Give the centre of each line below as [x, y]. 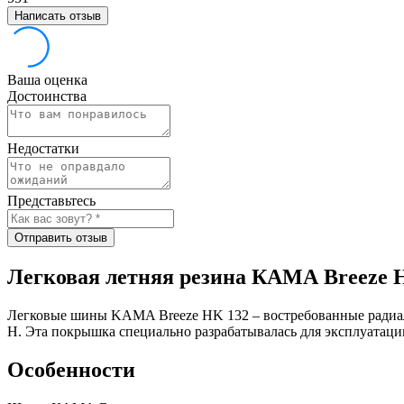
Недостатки [43, 149]
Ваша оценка [47, 80]
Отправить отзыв [61, 238]
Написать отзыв [58, 16]
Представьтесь [51, 201]
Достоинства [47, 96]
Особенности [71, 370]
